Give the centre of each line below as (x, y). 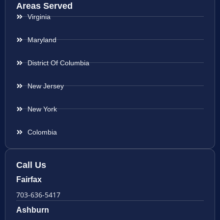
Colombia (42, 132)
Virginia (39, 16)
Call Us (31, 165)
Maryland (42, 40)
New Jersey (45, 86)
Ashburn (33, 210)
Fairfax (29, 179)
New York (42, 109)
